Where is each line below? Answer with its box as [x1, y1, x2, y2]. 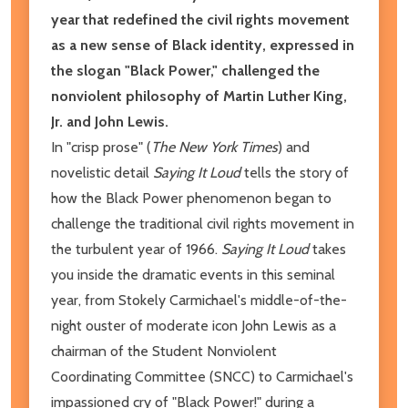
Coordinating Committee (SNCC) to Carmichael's [51, 367, 353, 385]
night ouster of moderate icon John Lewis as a [51, 316, 336, 334]
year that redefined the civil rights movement [51, 10, 350, 28]
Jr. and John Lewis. [51, 112, 168, 130]
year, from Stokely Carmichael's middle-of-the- [51, 291, 347, 309]
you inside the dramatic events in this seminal [51, 265, 335, 283]
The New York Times [151, 138, 278, 156]
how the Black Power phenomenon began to [51, 189, 331, 207]
